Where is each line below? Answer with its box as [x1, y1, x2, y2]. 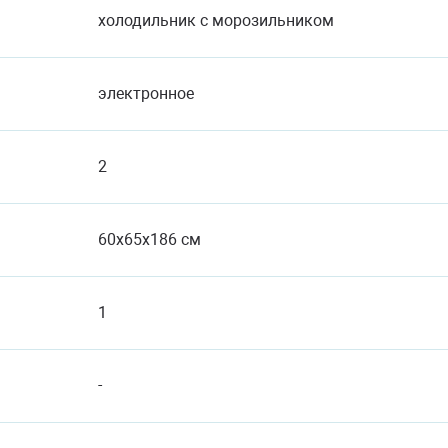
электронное [97, 83, 198, 103]
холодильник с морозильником [97, 10, 338, 30]
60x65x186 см [97, 229, 205, 249]
